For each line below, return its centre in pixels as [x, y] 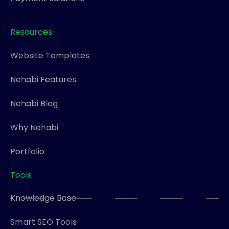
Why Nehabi [34, 128]
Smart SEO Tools [43, 222]
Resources [31, 32]
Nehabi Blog [34, 104]
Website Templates [50, 55]
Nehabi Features [43, 79]
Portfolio [27, 152]
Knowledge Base [43, 198]
